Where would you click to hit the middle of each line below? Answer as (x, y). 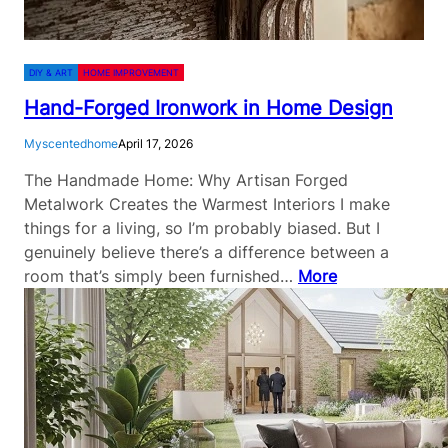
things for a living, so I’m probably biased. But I (202, 228)
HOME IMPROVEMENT (131, 73)
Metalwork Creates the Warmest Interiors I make (207, 204)
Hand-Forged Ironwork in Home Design (208, 108)
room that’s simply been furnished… (161, 276)
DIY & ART (51, 73)
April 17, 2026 (155, 144)
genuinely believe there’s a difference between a (206, 252)
